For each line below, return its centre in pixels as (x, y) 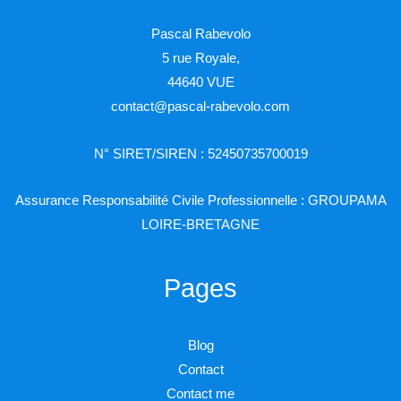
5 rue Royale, (200, 59)
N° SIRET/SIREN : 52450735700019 (200, 154)
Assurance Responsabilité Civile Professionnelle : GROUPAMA (200, 201)
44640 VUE (200, 83)
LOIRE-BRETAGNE (200, 225)
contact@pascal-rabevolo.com (200, 107)
